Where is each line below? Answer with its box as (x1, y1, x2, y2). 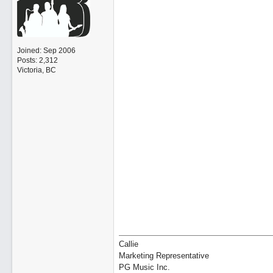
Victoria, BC (16, 65, 56, 74)
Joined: (16, 46, 43, 55)
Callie (118, 239, 138, 249)
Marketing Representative (118, 251, 209, 260)
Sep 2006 (43, 46, 76, 55)
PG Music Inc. (118, 263, 170, 272)
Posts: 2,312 (16, 55, 58, 65)
